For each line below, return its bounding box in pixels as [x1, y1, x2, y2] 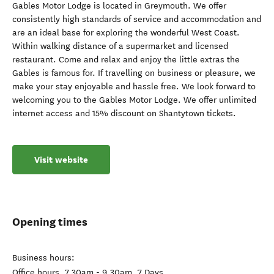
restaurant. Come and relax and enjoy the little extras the [12, 54, 240, 65]
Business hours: [12, 253, 75, 263]
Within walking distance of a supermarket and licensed [12, 41, 228, 51]
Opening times [12, 215, 87, 229]
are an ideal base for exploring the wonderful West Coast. [12, 28, 240, 38]
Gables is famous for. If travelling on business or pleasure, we [12, 68, 256, 78]
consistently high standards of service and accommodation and [12, 14, 261, 24]
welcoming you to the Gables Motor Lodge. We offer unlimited [12, 95, 256, 105]
